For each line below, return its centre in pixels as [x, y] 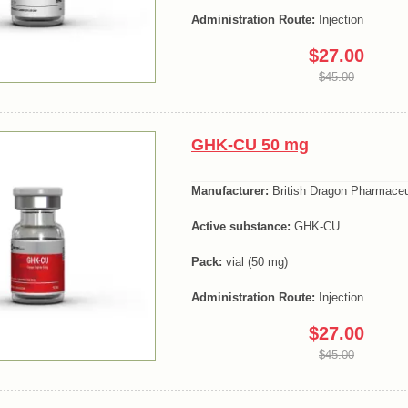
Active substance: [241, 226]
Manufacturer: [230, 191]
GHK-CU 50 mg [250, 145]
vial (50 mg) [255, 261]
